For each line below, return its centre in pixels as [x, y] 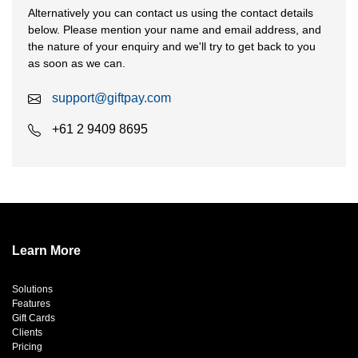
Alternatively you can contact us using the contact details [171, 13]
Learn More [46, 251]
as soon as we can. [77, 63]
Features [31, 304]
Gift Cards [34, 318]
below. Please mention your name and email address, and [175, 30]
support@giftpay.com [111, 98]
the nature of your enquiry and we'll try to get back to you [172, 46]
